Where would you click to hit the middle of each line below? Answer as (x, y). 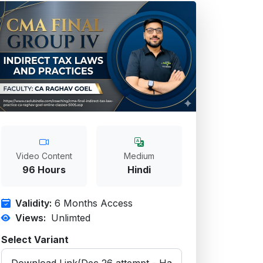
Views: (31, 218)
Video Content (44, 156)
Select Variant (35, 240)
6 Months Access (92, 203)
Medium (139, 156)
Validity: (33, 203)
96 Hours (44, 170)
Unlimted (71, 218)
